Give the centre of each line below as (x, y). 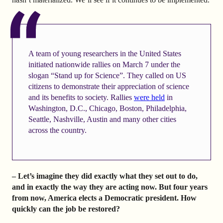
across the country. (57, 130)
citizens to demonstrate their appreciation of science (109, 86)
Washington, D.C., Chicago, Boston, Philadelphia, (107, 108)
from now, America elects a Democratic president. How (104, 198)
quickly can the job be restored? (66, 209)
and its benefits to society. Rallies (81, 97)
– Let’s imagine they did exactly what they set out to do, (105, 176)
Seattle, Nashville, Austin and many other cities (102, 119)
